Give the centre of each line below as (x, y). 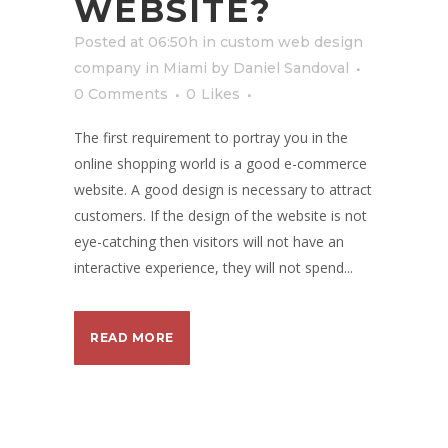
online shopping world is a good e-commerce (220, 163)
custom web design (291, 42)
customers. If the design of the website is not (220, 215)
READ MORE (132, 337)
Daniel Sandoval (291, 68)
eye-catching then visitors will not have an (209, 241)
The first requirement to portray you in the (211, 137)
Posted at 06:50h (136, 42)
